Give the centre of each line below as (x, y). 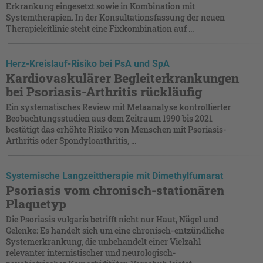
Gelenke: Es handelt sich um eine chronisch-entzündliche (115, 230)
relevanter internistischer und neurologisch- (91, 252)
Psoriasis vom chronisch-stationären (115, 190)
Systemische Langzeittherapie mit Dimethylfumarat (114, 176)
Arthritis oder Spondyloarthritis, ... (71, 140)
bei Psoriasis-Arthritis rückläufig (104, 91)
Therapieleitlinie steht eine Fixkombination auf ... (100, 28)
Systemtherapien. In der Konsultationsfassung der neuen (115, 17)
